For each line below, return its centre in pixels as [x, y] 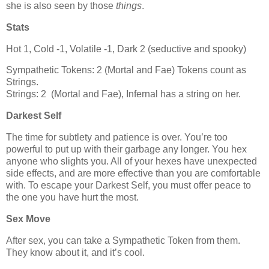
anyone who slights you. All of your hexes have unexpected [131, 161]
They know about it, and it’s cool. [75, 252]
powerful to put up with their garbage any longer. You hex [126, 149]
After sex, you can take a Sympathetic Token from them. [123, 240]
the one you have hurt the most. [72, 197]
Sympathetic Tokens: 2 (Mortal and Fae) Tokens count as [126, 70]
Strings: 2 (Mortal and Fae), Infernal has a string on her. [123, 94]
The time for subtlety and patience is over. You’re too [117, 137]
